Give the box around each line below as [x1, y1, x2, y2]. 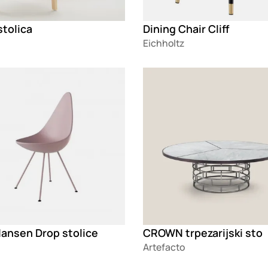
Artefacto [142, 240, 185, 254]
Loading [142, 68, 178, 81]
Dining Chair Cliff [142, 22, 229, 36]
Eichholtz [142, 36, 184, 50]
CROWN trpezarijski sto [142, 225, 263, 240]
